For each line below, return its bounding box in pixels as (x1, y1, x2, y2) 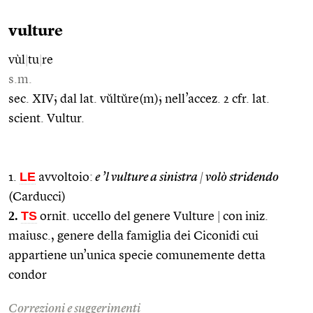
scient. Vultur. (8, 112, 85, 125)
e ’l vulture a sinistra (93, 170, 200, 184)
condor (8, 268, 47, 282)
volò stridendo (203, 170, 279, 184)
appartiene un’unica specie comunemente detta (8, 249, 265, 262)
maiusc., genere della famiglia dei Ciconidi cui (8, 229, 259, 242)
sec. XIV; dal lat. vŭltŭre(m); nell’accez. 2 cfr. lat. (8, 92, 270, 105)
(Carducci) (8, 190, 66, 203)
